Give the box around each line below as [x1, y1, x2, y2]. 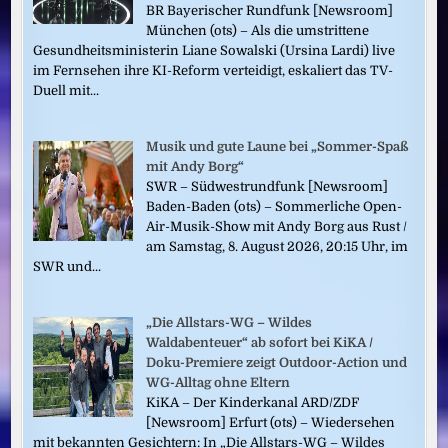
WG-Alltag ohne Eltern [146, 374, 291, 390]
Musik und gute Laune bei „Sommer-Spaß [146, 138, 409, 154]
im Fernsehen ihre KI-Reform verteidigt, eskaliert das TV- [33, 62, 394, 78]
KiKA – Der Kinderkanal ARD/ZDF [146, 394, 360, 410]
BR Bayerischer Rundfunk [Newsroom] [146, 2, 394, 18]
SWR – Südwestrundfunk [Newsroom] [146, 178, 389, 194]
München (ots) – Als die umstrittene [146, 22, 370, 38]
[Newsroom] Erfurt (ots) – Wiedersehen [146, 414, 396, 430]
